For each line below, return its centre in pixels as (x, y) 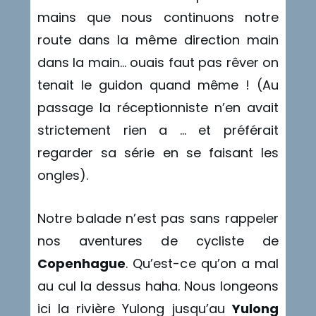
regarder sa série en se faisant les (158, 153)
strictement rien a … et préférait (158, 130)
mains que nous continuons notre (158, 18)
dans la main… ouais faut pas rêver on (158, 63)
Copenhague (81, 263)
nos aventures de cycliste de (158, 241)
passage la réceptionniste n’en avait (158, 108)
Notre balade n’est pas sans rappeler (158, 218)
